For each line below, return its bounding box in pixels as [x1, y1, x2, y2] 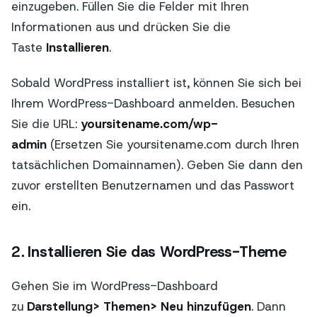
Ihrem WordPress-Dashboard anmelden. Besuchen [11, 96, 295, 112]
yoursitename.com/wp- [81, 116, 218, 132]
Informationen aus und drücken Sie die [11, 18, 231, 35]
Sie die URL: [11, 116, 81, 132]
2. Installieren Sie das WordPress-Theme [11, 241, 287, 262]
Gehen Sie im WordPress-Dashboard [11, 277, 218, 294]
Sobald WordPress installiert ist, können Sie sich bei [11, 75, 301, 91]
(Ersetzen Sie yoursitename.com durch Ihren [47, 137, 299, 153]
